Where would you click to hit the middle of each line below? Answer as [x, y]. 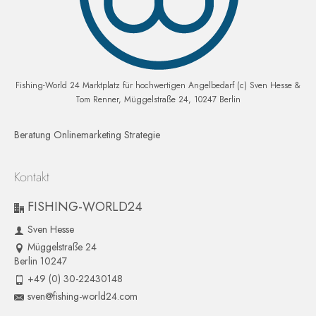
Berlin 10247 [41, 261]
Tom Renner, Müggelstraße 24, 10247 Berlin [158, 99]
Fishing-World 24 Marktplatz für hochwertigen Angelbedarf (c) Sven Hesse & [158, 85]
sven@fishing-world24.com [83, 296]
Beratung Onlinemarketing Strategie [87, 135]
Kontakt [32, 177]
